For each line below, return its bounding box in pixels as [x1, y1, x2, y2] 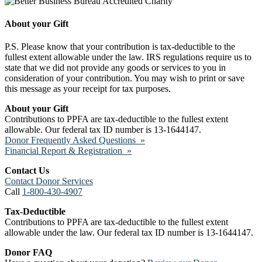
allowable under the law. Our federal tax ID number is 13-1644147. [5, 227, 253, 238]
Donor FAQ [5, 247, 52, 258]
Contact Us [5, 166, 49, 176]
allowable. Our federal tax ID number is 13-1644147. [5, 125, 201, 135]
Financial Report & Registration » [5, 146, 132, 156]
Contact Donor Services [5, 176, 93, 187]
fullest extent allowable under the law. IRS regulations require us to [5, 52, 251, 63]
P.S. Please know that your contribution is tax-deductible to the [5, 42, 235, 52]
